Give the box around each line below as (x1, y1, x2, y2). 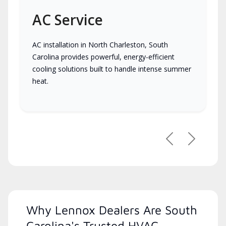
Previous (168, 138, 202, 149)
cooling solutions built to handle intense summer (32, 64, 191, 74)
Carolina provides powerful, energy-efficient (32, 51, 175, 62)
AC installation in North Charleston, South (32, 39, 168, 49)
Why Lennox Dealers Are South (26, 202, 197, 217)
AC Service (32, 10, 103, 29)
